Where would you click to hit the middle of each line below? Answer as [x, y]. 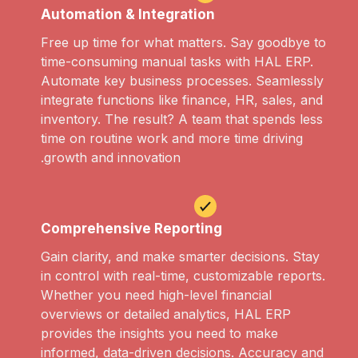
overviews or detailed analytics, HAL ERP [166, 314]
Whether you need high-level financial [156, 295]
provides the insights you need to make [159, 334]
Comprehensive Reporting [131, 229]
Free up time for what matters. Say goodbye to [183, 43]
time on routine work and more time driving [172, 139]
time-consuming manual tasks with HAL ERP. [177, 62]
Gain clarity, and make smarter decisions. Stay [180, 257]
